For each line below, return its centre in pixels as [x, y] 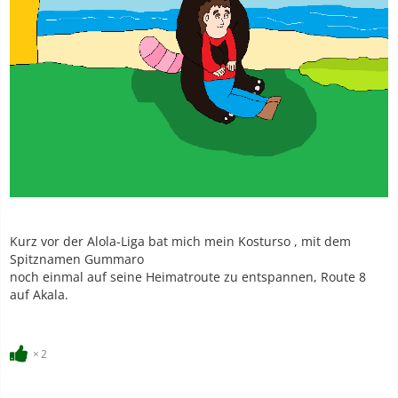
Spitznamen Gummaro [77, 259]
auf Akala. [39, 294]
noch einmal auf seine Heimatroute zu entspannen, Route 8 [188, 276]
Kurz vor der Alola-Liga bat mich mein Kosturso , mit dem [180, 241]
